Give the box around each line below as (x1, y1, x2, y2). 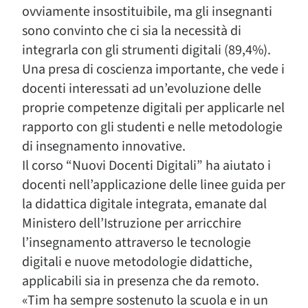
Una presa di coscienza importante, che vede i (22, 60, 285, 79)
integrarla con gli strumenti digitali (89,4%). (22, 41, 271, 60)
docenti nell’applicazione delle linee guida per (22, 175, 285, 195)
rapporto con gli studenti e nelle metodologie (22, 118, 283, 137)
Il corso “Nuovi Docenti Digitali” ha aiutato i (22, 156, 271, 175)
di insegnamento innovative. (22, 137, 186, 156)
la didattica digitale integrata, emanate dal (22, 195, 267, 214)
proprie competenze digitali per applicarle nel (22, 98, 285, 118)
